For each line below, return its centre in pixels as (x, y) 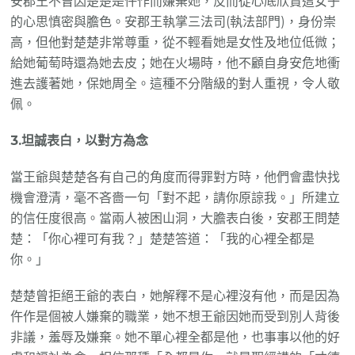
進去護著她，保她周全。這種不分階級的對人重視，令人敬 (176, 84)
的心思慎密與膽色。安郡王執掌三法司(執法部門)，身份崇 (174, 22)
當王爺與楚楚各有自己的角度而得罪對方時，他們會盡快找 (176, 177)
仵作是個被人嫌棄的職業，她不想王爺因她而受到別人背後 (176, 317)
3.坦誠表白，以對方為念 (80, 141)
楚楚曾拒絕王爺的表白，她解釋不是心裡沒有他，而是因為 (176, 296)
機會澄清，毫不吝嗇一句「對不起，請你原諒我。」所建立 (176, 198)
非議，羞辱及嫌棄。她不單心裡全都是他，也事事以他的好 (176, 338)
